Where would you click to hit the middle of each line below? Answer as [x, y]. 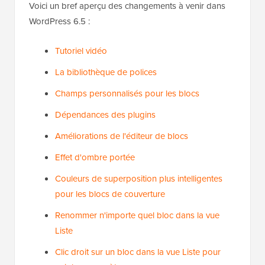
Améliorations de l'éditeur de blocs [122, 136]
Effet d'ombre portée [95, 158]
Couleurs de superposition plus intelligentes [139, 179]
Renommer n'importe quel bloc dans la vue [137, 216]
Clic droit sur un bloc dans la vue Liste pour [138, 252]
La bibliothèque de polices [106, 72]
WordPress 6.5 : [59, 22]
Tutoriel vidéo [81, 51]
